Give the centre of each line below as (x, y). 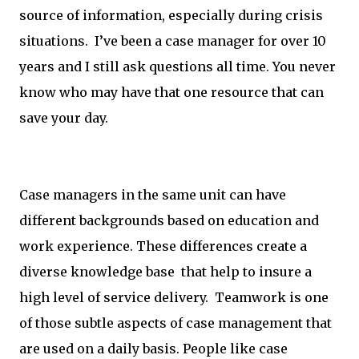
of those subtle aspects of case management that (175, 323)
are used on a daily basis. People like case (153, 349)
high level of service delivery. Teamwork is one (174, 297)
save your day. (64, 118)
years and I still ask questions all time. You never (177, 67)
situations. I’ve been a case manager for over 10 (173, 41)
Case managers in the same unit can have (153, 195)
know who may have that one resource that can (171, 92)
